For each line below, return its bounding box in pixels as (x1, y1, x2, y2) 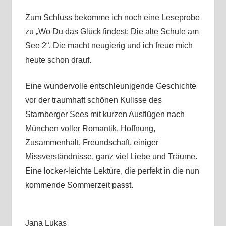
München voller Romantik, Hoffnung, (25, 124, 155, 133)
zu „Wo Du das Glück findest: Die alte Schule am (25, 27, 199, 36)
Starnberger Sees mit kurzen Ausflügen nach (25, 110, 185, 119)
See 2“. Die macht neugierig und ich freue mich (25, 41, 193, 50)
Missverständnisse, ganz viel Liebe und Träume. (25, 152, 197, 161)
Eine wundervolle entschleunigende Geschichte (25, 82, 196, 91)
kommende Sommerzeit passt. (25, 181, 133, 190)
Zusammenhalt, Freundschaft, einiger (25, 138, 158, 147)
